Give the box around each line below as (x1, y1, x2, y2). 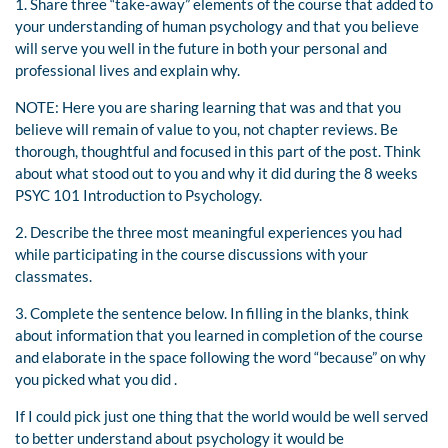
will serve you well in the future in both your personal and (15, 39, 387, 58)
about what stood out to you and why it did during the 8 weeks (15, 164, 418, 183)
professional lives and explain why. (15, 61, 240, 80)
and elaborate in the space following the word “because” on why (15, 348, 426, 367)
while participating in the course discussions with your (15, 245, 368, 264)
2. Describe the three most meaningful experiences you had (15, 223, 402, 242)
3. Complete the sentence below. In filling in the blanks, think (15, 304, 409, 323)
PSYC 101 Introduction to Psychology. (15, 186, 262, 205)
